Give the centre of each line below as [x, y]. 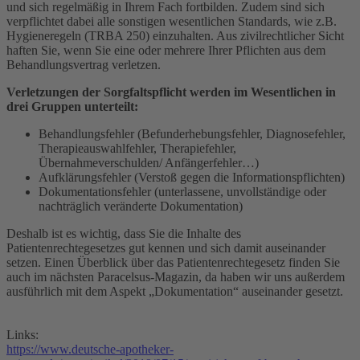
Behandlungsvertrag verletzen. [84, 64]
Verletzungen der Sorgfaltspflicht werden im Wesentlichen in [171, 92]
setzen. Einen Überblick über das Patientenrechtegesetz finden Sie [173, 262]
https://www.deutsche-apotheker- [90, 349]
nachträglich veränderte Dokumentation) [141, 206]
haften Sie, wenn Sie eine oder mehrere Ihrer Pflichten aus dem [166, 50]
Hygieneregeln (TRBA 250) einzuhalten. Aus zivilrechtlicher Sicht [175, 35]
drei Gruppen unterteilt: [72, 106]
